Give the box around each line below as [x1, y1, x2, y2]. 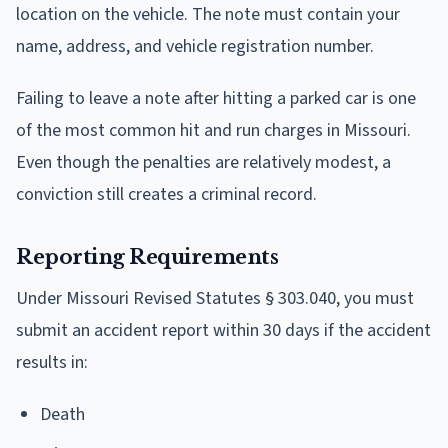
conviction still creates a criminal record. [16, 181, 317, 207]
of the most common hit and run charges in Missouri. [16, 117, 411, 143]
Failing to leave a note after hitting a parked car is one [16, 85, 416, 111]
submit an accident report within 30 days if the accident [16, 317, 431, 343]
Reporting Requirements [16, 244, 278, 269]
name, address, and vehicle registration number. [16, 33, 374, 59]
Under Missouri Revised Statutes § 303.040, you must [16, 285, 414, 311]
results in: [16, 349, 88, 375]
